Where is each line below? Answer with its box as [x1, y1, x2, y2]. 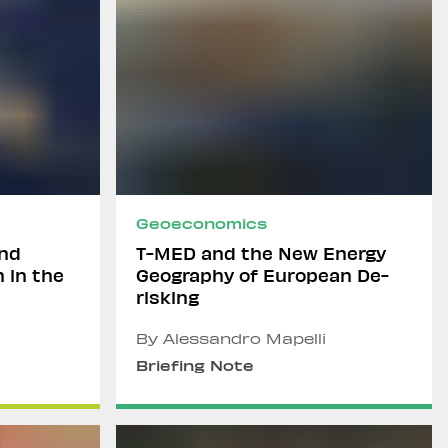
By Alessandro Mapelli [136, 330, 326, 347]
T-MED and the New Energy [136, 241, 386, 264]
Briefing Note [136, 357, 254, 374]
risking [136, 285, 199, 308]
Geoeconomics [136, 215, 267, 232]
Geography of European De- [136, 263, 389, 286]
